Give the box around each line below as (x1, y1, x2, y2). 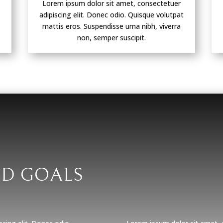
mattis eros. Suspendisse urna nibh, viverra (42, 21, 181, 31)
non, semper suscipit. (77, 32, 146, 42)
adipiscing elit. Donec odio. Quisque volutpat (39, 9, 184, 19)
